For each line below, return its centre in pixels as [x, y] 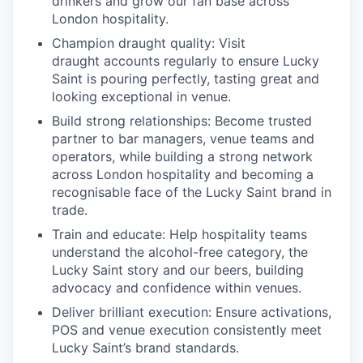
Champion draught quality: [135, 43]
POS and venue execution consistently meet [187, 329]
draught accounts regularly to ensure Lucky [186, 60]
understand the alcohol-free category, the [180, 252]
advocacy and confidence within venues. [177, 287]
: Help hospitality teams [235, 234]
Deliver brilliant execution [130, 312]
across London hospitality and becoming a [183, 174]
